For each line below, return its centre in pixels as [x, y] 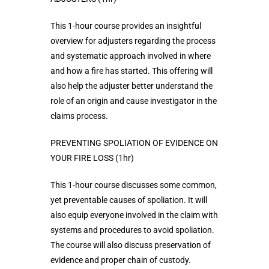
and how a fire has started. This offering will [131, 71]
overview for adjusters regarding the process [133, 41]
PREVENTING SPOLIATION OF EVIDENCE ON [134, 143]
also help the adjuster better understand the [131, 86]
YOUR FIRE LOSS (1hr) [92, 158]
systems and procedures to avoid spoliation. [132, 230]
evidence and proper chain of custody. [121, 260]
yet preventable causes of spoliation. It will [129, 200]
